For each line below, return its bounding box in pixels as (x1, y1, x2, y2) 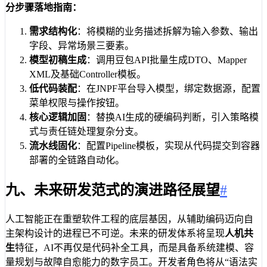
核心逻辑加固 (29, 112, 86, 123)
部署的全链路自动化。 (29, 155, 125, 166)
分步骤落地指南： (5, 2, 82, 13)
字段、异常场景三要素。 (29, 41, 134, 51)
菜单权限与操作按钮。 (29, 98, 125, 108)
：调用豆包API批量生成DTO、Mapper (86, 55, 247, 66)
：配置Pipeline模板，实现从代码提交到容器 (77, 141, 260, 151)
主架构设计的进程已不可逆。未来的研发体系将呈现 (5, 228, 225, 238)
